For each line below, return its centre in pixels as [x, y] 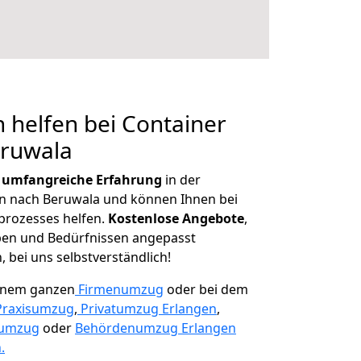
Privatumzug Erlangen [149, 309]
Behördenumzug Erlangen [156, 328]
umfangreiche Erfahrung [82, 180]
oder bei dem [206, 289]
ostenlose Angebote [180, 218]
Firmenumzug [121, 289]
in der [181, 180]
